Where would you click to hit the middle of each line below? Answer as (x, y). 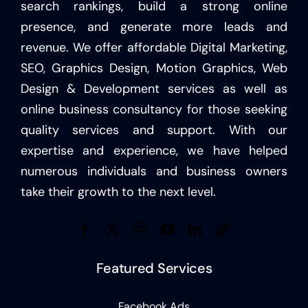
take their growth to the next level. (118, 191)
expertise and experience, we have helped (154, 150)
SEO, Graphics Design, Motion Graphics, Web (154, 68)
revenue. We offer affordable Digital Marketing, (154, 47)
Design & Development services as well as (154, 88)
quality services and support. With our (154, 130)
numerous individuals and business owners (154, 171)
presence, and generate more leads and (154, 26)
